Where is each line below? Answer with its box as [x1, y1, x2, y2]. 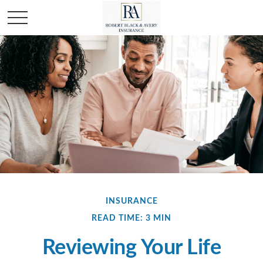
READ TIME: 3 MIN [92, 214, 171, 222]
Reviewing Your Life [42, 237, 221, 258]
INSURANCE [105, 197, 158, 205]
